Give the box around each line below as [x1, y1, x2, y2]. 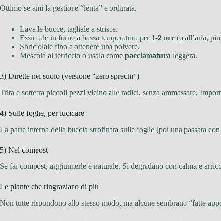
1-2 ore [151, 33, 175, 42]
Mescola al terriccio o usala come [20, 51, 125, 60]
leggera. [171, 51, 197, 60]
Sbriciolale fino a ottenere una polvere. [20, 42, 140, 51]
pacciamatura [125, 51, 171, 60]
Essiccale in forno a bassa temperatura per [20, 33, 151, 42]
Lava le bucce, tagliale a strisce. [20, 24, 118, 33]
